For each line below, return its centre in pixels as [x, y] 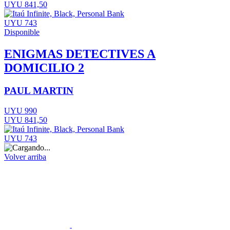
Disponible [22, 32]
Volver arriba [25, 157]
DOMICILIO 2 [44, 68]
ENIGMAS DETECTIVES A [80, 54]
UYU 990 [21, 110]
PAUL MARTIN [39, 91]
